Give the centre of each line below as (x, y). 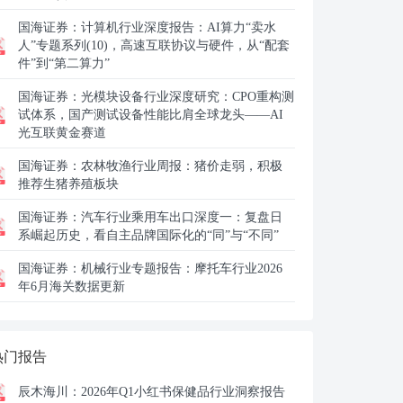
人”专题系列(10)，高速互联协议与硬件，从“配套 (154, 45)
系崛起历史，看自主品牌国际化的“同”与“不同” (148, 235)
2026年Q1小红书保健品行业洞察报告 (183, 392)
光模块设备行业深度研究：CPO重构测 (188, 97)
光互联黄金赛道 (62, 133)
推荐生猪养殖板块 (68, 184)
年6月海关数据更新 (72, 287)
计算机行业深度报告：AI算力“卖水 (179, 27)
